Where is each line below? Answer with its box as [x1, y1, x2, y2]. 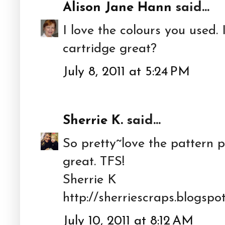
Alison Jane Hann [63, 1, 172, 14]
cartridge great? [63, 42, 157, 55]
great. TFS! [63, 155, 125, 168]
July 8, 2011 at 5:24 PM [63, 65, 190, 78]
